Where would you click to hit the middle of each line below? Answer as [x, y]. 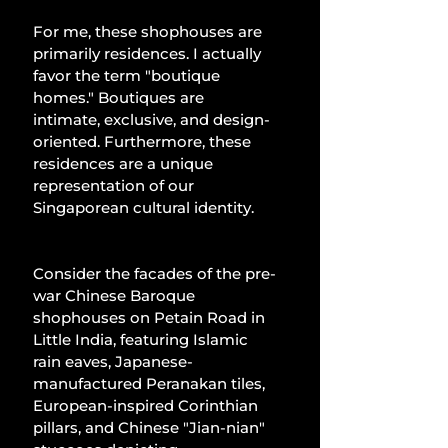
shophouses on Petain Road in [151, 318]
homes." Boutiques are [120, 98]
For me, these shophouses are [149, 32]
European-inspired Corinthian [147, 406]
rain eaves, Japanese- [113, 362]
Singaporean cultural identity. [143, 208]
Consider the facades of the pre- [154, 274]
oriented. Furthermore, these [144, 142]
